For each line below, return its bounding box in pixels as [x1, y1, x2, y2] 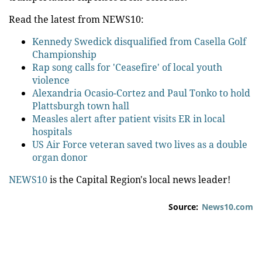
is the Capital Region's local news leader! [47, 173, 230, 186]
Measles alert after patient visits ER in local [32, 112, 225, 125]
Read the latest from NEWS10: [9, 13, 144, 26]
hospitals [32, 125, 72, 138]
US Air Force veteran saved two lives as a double [32, 138, 247, 151]
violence [32, 74, 70, 87]
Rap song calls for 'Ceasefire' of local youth [32, 61, 222, 74]
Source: [168, 201, 198, 212]
